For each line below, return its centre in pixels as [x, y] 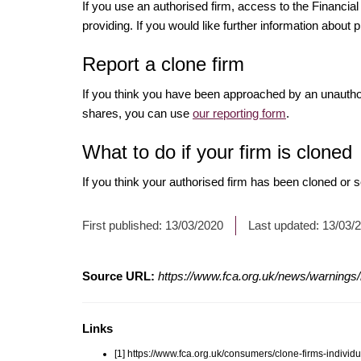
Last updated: [285, 225]
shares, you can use [137, 113]
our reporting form [239, 113]
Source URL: [118, 276]
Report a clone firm [163, 64]
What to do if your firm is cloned [217, 151]
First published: [124, 225]
